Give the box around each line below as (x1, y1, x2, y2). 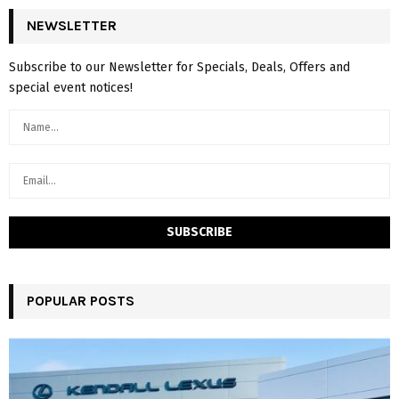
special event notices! (9, 80, 133, 96)
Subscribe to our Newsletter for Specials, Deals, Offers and (9, 60, 350, 76)
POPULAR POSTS (27, 292, 134, 310)
